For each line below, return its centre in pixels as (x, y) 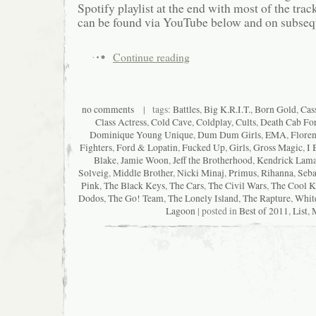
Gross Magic (278, 147)
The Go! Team (135, 198)
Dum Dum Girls (229, 134)
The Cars (186, 185)
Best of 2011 (263, 211)
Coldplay (214, 122)
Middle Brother (142, 172)
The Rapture (266, 198)
